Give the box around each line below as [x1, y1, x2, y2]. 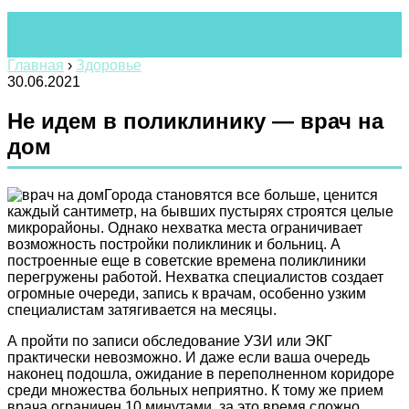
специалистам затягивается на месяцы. [7, 301, 277, 318]
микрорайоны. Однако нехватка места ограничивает [7, 219, 362, 236]
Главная [7, 58, 64, 73]
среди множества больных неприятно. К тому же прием [7, 382, 383, 398]
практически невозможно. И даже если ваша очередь [7, 349, 370, 365]
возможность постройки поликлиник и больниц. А [7, 236, 341, 252]
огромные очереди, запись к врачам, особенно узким [7, 285, 366, 301]
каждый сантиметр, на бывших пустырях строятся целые [7, 203, 393, 219]
